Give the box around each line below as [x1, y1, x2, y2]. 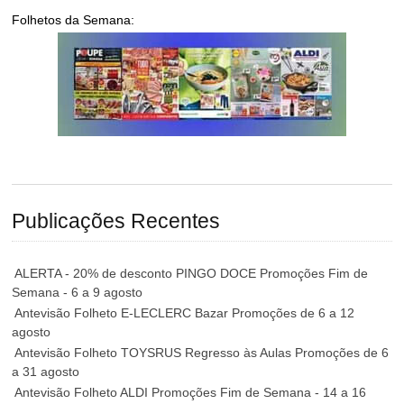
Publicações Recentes [12, 210, 221, 234]
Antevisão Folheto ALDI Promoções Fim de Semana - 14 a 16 [14, 384, 367, 399]
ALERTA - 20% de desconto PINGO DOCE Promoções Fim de [14, 265, 369, 280]
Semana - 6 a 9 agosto [12, 284, 143, 299]
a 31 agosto [12, 363, 80, 379]
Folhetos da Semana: [12, 13, 135, 28]
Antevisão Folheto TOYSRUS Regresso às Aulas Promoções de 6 [14, 344, 390, 360]
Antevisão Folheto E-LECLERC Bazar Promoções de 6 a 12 [14, 305, 355, 320]
